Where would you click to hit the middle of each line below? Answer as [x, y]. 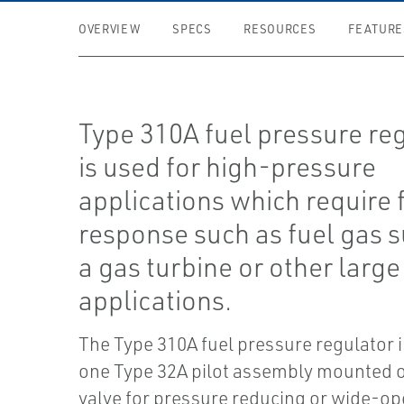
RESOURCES [280, 29]
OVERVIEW [110, 29]
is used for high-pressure [228, 166]
